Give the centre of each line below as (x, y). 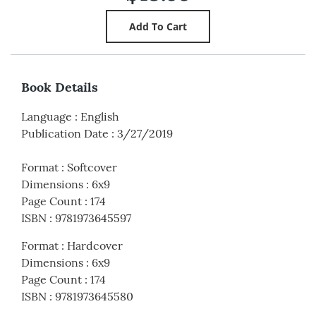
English (100, 117)
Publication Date (65, 134)
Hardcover (95, 246)
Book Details (60, 87)
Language (47, 117)
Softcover (92, 168)
